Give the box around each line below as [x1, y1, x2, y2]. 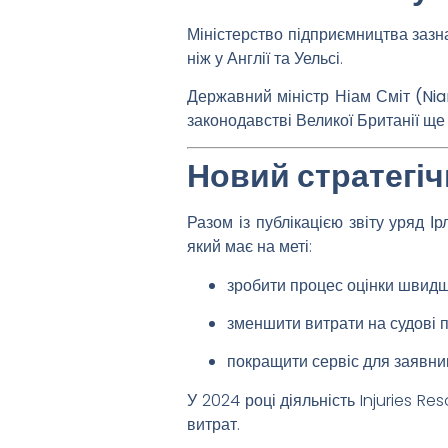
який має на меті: [187, 235, 312, 259]
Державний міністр [187, 84, 335, 108]
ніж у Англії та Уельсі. [187, 46, 343, 70]
